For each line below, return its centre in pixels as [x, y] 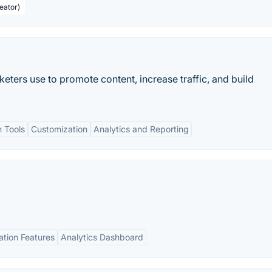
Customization [59, 129]
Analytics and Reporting [141, 129]
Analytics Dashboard [102, 237]
